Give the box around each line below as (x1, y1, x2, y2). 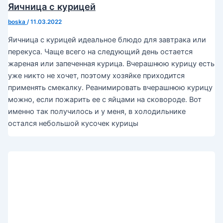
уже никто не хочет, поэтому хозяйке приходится (7, 71, 185, 80)
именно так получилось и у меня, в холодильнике (7, 107, 186, 116)
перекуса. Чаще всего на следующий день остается (7, 47, 193, 56)
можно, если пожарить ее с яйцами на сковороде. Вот (7, 95, 202, 104)
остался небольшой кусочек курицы (7, 118, 138, 128)
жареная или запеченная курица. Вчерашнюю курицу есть (7, 59, 215, 68)
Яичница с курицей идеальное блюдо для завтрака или (7, 35, 206, 44)
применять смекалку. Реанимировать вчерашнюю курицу (7, 83, 213, 92)
